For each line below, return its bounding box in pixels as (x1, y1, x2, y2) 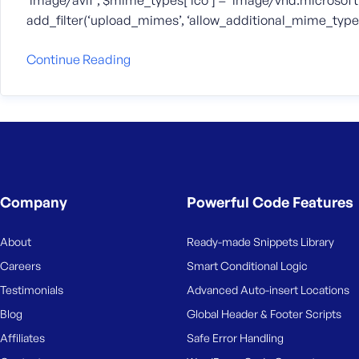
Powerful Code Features (186, 193, 353, 211)
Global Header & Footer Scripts (186, 307, 341, 321)
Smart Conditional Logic (186, 259, 308, 272)
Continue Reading (26, 51, 131, 67)
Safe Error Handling (186, 331, 284, 345)
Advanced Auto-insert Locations (186, 283, 349, 296)
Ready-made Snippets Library (186, 235, 334, 248)
